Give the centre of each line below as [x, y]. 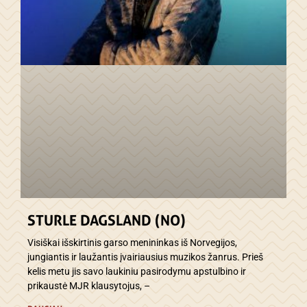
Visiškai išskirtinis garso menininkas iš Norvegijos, [132, 243]
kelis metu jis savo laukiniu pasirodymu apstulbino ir [137, 272]
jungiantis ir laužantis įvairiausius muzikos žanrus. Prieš [145, 257]
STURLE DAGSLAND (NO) [107, 221]
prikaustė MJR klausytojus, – [89, 286]
